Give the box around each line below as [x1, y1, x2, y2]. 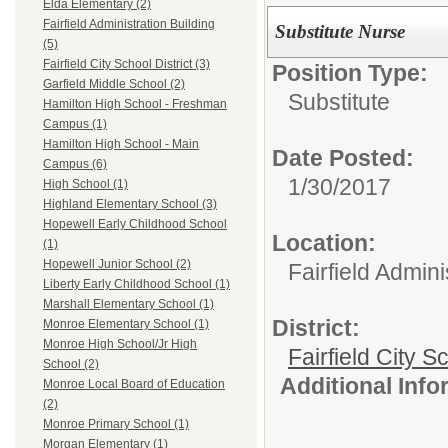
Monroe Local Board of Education [43, 377, 225, 392]
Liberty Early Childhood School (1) [43, 277, 230, 292]
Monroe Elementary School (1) [43, 317, 209, 332]
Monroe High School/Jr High [43, 337, 197, 352]
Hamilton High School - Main [43, 137, 199, 152]
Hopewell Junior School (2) [43, 257, 191, 272]
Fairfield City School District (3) [43, 57, 210, 72]
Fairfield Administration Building [43, 17, 215, 32]
